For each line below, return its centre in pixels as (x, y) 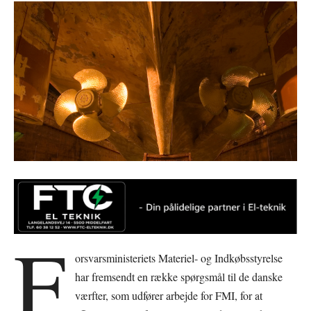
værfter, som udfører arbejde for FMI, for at (169, 295)
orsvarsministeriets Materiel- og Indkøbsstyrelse (179, 258)
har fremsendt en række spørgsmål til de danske (179, 276)
